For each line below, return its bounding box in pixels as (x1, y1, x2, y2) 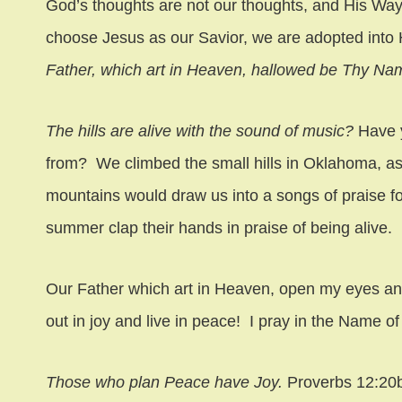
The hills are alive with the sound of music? (46, 121, 358, 140)
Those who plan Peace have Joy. (46, 372, 283, 391)
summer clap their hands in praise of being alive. (46, 218, 392, 237)
